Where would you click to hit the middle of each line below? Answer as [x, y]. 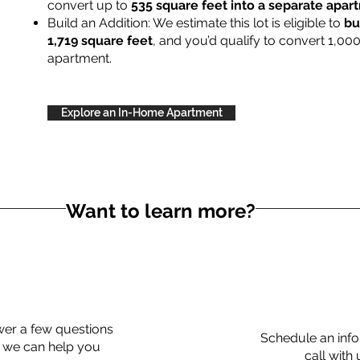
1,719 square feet [100, 41]
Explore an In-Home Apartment [141, 112]
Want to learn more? [161, 211]
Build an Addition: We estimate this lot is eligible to [196, 23]
